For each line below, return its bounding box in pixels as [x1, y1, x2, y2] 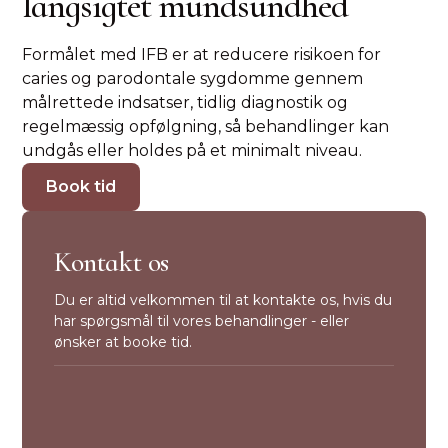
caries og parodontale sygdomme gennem [22, 69, 364, 88]
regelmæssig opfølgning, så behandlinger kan [22, 117, 390, 136]
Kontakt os [54, 245, 169, 279]
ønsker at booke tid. [54, 333, 193, 351]
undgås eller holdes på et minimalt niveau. [22, 141, 363, 160]
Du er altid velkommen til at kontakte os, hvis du [54, 291, 393, 309]
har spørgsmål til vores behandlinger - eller [54, 312, 350, 330]
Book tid [46, 177, 117, 196]
